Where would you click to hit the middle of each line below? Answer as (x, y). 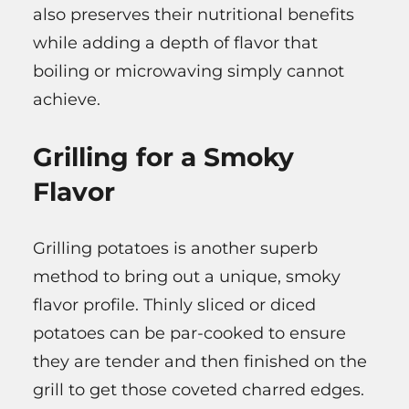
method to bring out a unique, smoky (187, 276)
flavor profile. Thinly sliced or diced (174, 304)
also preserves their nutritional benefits (194, 14)
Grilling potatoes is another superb (175, 248)
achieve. (67, 99)
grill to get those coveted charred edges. (199, 389)
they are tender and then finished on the (200, 361)
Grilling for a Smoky (163, 157)
